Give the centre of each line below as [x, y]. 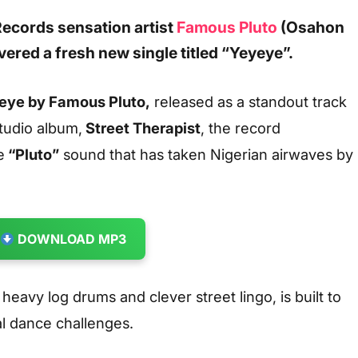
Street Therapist [141, 127]
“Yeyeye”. [256, 53]
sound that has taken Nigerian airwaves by [206, 154]
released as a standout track [249, 101]
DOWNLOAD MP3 [71, 239]
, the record [241, 127]
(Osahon [311, 28]
